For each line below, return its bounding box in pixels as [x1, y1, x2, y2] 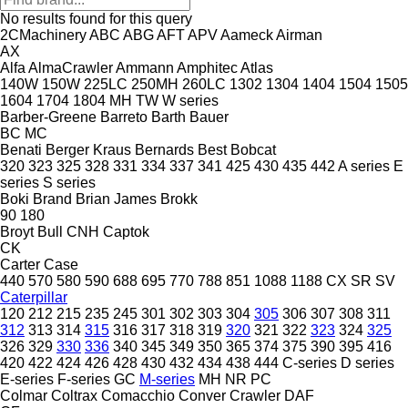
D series [341, 354, 394, 371]
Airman [276, 26, 322, 43]
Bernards [135, 141, 194, 158]
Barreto [100, 108, 148, 125]
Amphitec [177, 59, 238, 76]
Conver [178, 387, 226, 403]
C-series [282, 354, 337, 371]
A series [338, 158, 390, 174]
